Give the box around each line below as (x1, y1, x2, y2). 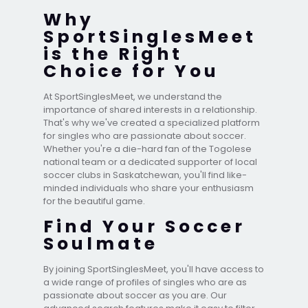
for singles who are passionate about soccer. (43, 129, 246, 142)
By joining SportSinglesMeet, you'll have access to (43, 262, 264, 276)
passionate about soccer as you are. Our (43, 288, 227, 302)
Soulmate (43, 231, 158, 256)
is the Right (43, 41, 183, 66)
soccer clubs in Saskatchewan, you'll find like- (43, 168, 247, 181)
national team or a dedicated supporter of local (43, 155, 257, 168)
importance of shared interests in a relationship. (43, 102, 257, 116)
